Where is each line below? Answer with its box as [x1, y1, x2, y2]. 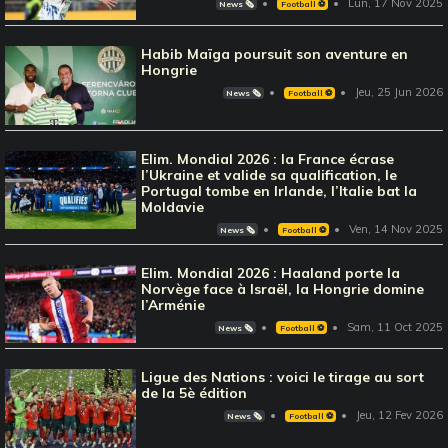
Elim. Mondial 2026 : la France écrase [141, 149, 395, 168]
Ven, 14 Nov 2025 [349, 221, 443, 236]
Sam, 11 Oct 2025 [347, 319, 443, 334]
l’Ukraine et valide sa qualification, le [141, 165, 398, 184]
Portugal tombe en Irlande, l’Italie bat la [141, 181, 418, 200]
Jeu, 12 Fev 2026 [356, 408, 443, 423]
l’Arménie [141, 295, 206, 314]
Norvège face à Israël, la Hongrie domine [141, 279, 425, 298]
